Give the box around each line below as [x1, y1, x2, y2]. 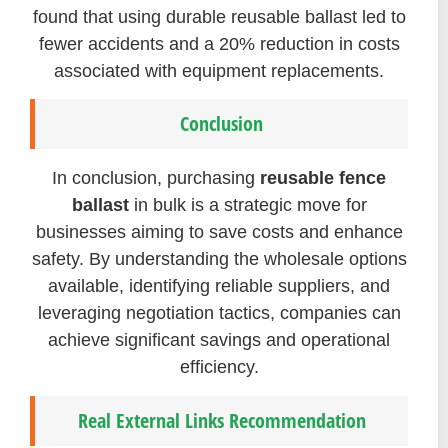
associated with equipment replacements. [54, 60, 384, 81]
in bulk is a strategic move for [128, 195, 367, 216]
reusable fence [260, 168, 386, 189]
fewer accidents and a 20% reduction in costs [38, 33, 400, 54]
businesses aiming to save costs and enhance [35, 222, 403, 243]
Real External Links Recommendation [77, 406, 366, 434]
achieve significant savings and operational [48, 330, 390, 351]
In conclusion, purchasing [52, 168, 260, 189]
